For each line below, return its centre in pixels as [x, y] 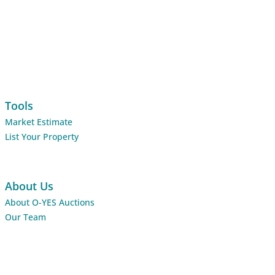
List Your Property [42, 136]
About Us [29, 186]
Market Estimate [39, 122]
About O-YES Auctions [50, 202]
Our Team [25, 217]
